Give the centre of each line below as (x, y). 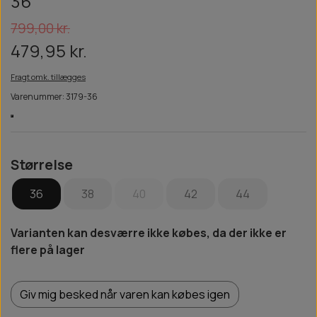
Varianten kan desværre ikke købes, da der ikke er (149, 233)
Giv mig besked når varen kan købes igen (125, 295)
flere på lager (48, 250)
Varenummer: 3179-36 (54, 97)
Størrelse (42, 165)
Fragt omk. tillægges (48, 77)
